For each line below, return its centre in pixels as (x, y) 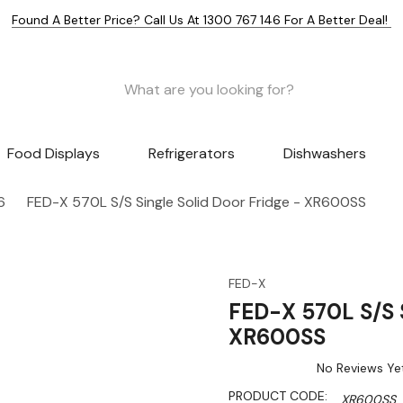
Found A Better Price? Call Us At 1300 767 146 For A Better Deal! (201, 20)
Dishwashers (324, 154)
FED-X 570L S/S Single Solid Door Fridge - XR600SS (197, 202)
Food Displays (54, 154)
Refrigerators (191, 154)
